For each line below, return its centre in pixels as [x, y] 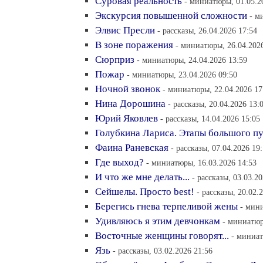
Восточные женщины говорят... [162, 236]
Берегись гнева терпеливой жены [166, 206]
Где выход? [119, 162]
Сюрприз [115, 60]
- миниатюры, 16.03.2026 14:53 [201, 163]
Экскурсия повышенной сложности [171, 16]
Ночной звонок [128, 89]
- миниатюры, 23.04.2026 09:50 [182, 75]
